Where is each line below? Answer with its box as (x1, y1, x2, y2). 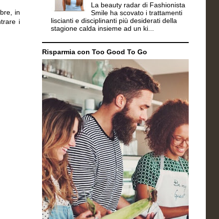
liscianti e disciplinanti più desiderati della (50, 17, 177, 25)
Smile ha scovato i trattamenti (91, 9, 183, 17)
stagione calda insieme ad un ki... (50, 24, 154, 33)
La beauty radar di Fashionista (91, 1, 186, 9)
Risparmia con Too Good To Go (42, 47, 147, 56)
